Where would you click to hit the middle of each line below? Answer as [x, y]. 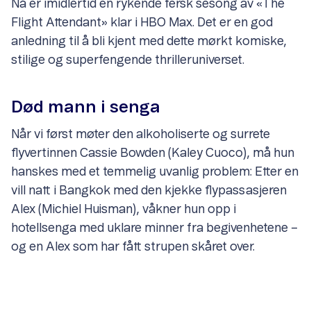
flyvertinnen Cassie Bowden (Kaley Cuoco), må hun [153, 154]
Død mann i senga [86, 108]
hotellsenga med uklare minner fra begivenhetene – [154, 229]
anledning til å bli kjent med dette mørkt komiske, [149, 42]
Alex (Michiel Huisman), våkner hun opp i [124, 210]
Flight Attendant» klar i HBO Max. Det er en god [142, 23]
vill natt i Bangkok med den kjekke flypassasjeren [149, 191]
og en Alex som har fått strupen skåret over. [133, 247]
